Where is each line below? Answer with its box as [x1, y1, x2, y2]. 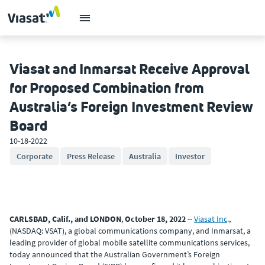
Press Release [67, 151, 115, 161]
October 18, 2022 [125, 214, 186, 224]
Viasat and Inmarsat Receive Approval [9, 59, 250, 78]
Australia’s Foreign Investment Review [9, 97, 253, 116]
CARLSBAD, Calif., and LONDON [9, 214, 121, 224]
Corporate [17, 151, 53, 161]
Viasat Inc [194, 214, 227, 224]
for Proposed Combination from [9, 78, 204, 97]
